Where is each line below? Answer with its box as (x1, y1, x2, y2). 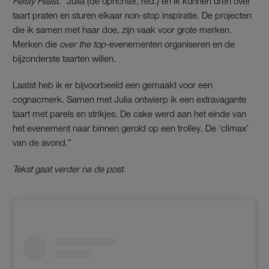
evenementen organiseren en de (109, 38, 235, 50)
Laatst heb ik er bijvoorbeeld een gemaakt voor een (13, 79, 213, 91)
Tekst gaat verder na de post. (13, 163, 125, 175)
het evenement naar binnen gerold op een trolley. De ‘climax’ (13, 122, 249, 134)
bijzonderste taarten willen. (13, 53, 116, 64)
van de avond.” (13, 137, 71, 148)
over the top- (57, 38, 109, 50)
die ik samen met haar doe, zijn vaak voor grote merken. (13, 24, 232, 35)
